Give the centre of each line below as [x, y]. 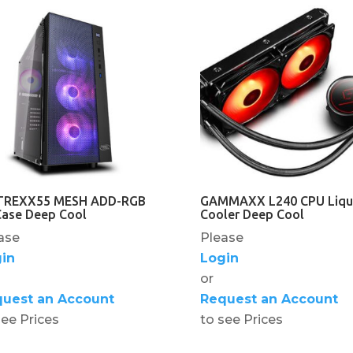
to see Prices [241, 320]
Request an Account [269, 299]
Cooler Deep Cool [252, 215]
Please [221, 238]
